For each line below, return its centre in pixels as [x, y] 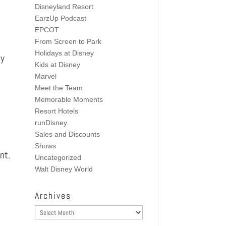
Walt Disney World [64, 169]
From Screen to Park [68, 41]
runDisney [51, 122]
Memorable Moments [69, 99]
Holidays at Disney [64, 53]
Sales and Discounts [67, 134]
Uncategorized [58, 157]
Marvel [45, 76]
